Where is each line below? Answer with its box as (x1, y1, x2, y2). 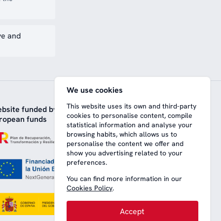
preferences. (67, 158, 108, 167)
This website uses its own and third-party (67, 102, 197, 111)
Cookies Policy (67, 184, 113, 193)
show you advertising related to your (67, 148, 183, 158)
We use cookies (67, 84, 123, 95)
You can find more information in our (67, 174, 183, 184)
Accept (120, 206, 145, 217)
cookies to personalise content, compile (67, 111, 193, 120)
